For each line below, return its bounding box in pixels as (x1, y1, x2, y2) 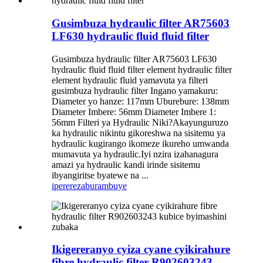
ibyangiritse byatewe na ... (52, 170, 149, 180)
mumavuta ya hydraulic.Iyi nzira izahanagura (52, 149, 218, 159)
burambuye (85, 180, 127, 191)
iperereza (52, 180, 85, 191)
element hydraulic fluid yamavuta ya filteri (52, 75, 208, 85)
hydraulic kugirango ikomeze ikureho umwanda (52, 138, 229, 149)
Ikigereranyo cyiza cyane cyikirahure (52, 243, 230, 256)
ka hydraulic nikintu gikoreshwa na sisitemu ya (52, 127, 225, 138)
